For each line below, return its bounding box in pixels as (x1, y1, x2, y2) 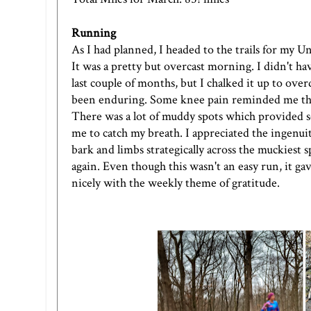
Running (72, 24, 119, 41)
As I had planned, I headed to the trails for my (72, 41, 297, 58)
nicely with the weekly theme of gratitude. (72, 174, 280, 191)
